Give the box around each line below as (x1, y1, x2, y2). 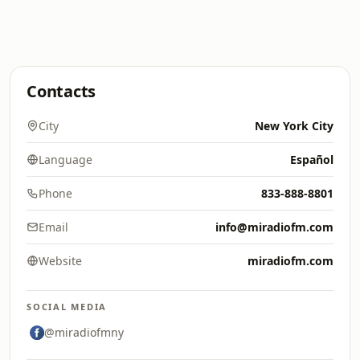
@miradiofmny (44, 325, 124, 340)
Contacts (27, 80, 96, 102)
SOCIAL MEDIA (27, 301, 108, 313)
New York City (255, 118, 333, 133)
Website (39, 253, 82, 268)
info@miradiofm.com (215, 219, 333, 235)
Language (39, 152, 92, 167)
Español (290, 152, 333, 167)
